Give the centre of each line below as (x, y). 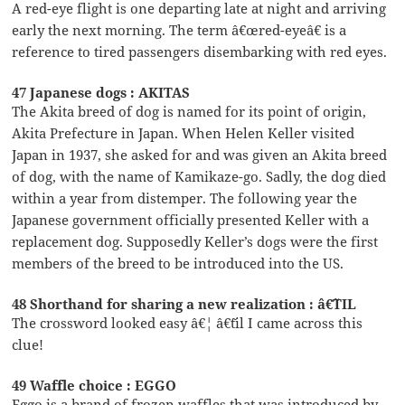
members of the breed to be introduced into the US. (178, 263)
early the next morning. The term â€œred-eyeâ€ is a (179, 29)
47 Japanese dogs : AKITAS (101, 92)
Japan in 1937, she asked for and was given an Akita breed (200, 154)
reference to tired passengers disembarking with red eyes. (200, 51)
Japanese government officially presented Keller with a (191, 219)
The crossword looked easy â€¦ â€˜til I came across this (188, 322)
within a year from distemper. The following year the (185, 198)
